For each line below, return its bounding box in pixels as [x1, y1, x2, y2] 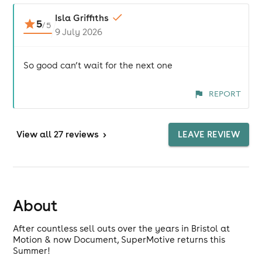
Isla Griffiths [55, 12, 109, 23]
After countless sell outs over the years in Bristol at [13, 223, 230, 234]
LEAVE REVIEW [177, 129, 240, 140]
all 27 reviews [40, 129, 99, 140]
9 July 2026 [55, 26, 102, 37]
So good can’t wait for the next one [23, 60, 173, 71]
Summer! [13, 245, 51, 256]
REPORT [208, 88, 241, 99]
